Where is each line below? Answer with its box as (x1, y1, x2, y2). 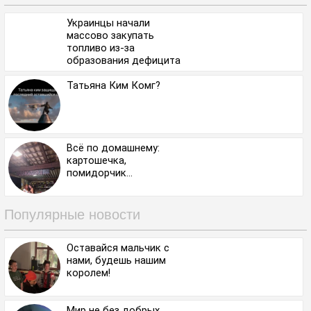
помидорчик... (67, 167, 133, 180)
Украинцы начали (67, 17, 150, 30)
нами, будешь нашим (67, 254, 166, 267)
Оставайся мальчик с (67, 242, 169, 255)
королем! (67, 267, 110, 280)
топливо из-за (67, 42, 135, 55)
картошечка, (67, 154, 126, 167)
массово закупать (67, 29, 154, 42)
